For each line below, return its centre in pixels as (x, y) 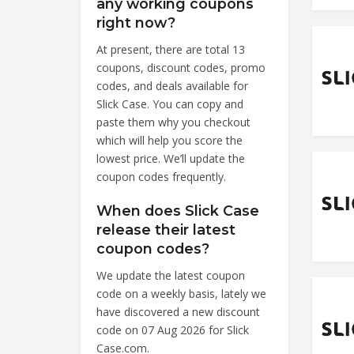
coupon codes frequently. (161, 176)
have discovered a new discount (178, 311)
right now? (136, 22)
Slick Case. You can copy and (170, 104)
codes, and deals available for (172, 85)
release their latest (166, 229)
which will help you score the (169, 140)
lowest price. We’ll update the (171, 158)
